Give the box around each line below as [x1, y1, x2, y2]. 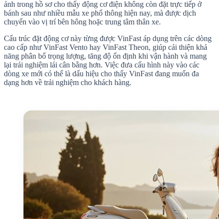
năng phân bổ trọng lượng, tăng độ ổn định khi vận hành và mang [4, 51, 207, 60]
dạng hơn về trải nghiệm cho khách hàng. [4, 78, 131, 87]
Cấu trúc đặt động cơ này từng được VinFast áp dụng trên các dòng [4, 34, 212, 43]
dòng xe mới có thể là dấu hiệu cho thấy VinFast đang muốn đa [4, 69, 199, 78]
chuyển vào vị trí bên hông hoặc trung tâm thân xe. [4, 17, 161, 26]
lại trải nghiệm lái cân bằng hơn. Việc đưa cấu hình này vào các [4, 60, 199, 69]
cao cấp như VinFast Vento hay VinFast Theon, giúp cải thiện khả [4, 43, 207, 51]
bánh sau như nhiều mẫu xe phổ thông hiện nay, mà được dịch [4, 8, 196, 17]
